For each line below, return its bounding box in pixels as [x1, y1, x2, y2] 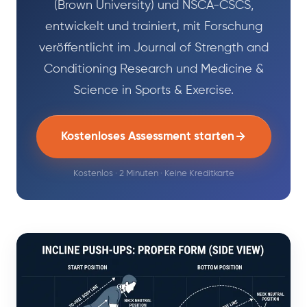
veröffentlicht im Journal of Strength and [38, 41, 269, 54]
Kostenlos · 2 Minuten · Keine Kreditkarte [73, 169, 234, 178]
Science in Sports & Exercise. [73, 84, 234, 97]
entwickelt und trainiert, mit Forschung [45, 20, 262, 33]
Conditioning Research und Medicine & [43, 62, 264, 75]
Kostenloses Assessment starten [60, 130, 234, 143]
